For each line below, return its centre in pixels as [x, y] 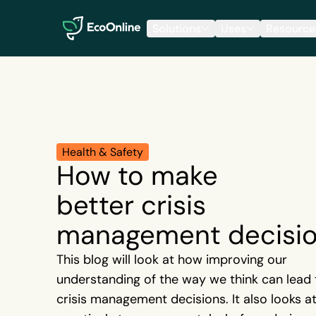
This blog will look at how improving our [172, 259]
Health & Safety [103, 152]
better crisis [131, 205]
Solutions [177, 28]
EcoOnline [82, 16]
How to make [137, 175]
